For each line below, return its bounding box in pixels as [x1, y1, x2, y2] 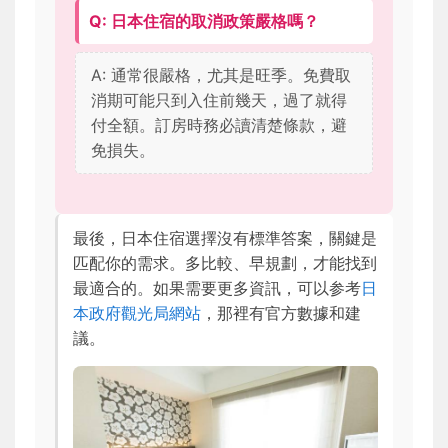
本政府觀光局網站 [73, 303, 201, 324]
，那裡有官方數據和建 [201, 303, 361, 324]
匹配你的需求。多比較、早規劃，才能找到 [73, 253, 377, 274]
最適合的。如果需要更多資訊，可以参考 [73, 278, 361, 299]
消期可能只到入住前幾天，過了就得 [91, 90, 347, 111]
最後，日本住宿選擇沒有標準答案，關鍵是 [73, 228, 377, 249]
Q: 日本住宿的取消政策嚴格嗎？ [89, 11, 319, 32]
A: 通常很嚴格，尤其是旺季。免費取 [91, 65, 351, 86]
